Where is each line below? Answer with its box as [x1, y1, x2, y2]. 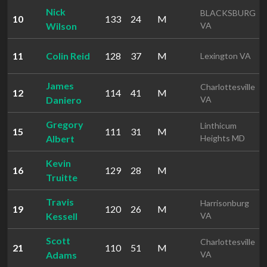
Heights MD [200, 133, 245, 143]
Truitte [46, 172, 77, 183]
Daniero [46, 94, 82, 105]
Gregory [46, 119, 83, 130]
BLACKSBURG [200, 8, 256, 18]
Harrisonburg [200, 198, 249, 208]
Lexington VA [200, 51, 251, 61]
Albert [46, 133, 74, 144]
